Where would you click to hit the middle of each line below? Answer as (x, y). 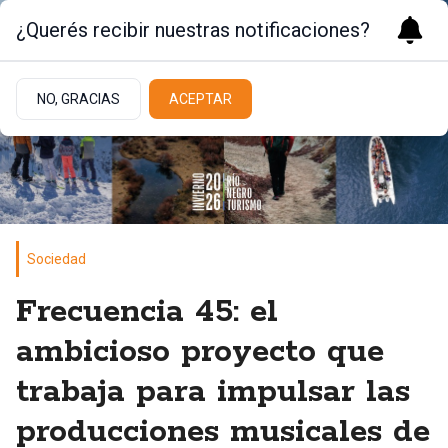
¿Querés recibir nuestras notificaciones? (193, 30)
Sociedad (56, 259)
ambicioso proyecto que (200, 353)
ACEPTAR (200, 99)
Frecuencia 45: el (147, 313)
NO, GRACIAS (78, 99)
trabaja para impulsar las (213, 393)
